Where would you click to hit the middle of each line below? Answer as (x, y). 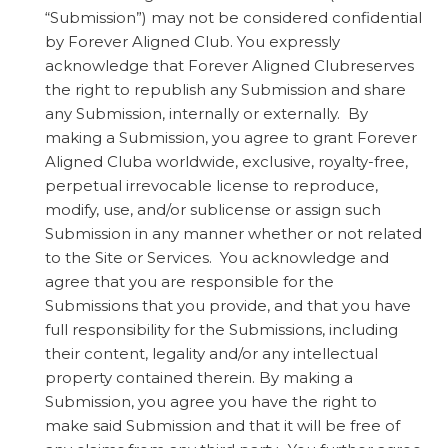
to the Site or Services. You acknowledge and (217, 257)
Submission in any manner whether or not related (233, 233)
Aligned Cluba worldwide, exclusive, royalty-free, (226, 161)
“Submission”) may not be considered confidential (233, 17)
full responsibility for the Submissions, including (221, 329)
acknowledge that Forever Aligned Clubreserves (229, 65)
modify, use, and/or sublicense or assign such (213, 209)
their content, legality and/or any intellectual (211, 353)
